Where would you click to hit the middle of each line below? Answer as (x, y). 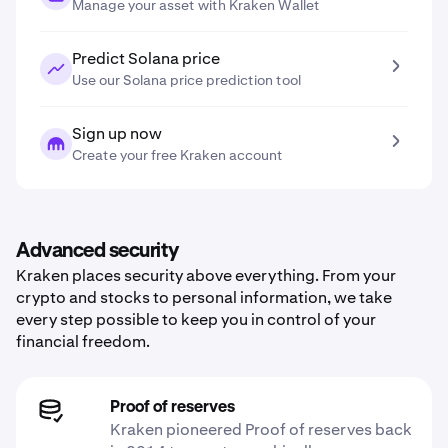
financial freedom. (83, 341)
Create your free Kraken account (177, 155)
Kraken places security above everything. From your (206, 275)
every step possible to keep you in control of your (196, 319)
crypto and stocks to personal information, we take (204, 297)
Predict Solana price (146, 58)
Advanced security (97, 251)
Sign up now (117, 133)
